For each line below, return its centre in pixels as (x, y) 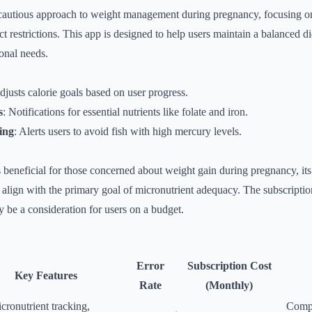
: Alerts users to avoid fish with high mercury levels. (128, 131)
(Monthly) (229, 285)
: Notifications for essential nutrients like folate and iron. (125, 112)
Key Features (46, 275)
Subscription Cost (229, 266)
